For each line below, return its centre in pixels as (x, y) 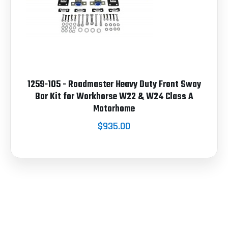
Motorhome (114, 109)
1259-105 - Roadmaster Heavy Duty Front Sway (114, 85)
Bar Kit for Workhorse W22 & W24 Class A (114, 97)
